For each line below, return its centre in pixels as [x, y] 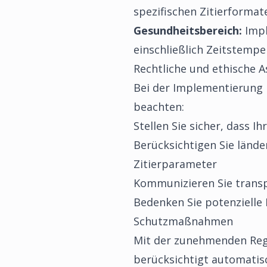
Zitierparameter [175, 164]
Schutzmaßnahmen [183, 221]
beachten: [159, 107]
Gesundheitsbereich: [188, 30]
